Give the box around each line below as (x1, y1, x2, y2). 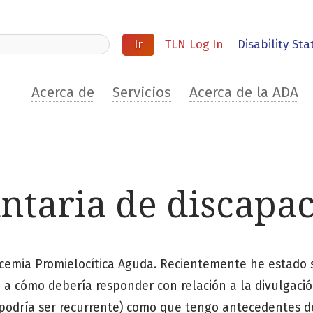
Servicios (112, 84, 171, 102)
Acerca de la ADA (189, 84, 298, 102)
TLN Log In (164, 37, 224, 52)
